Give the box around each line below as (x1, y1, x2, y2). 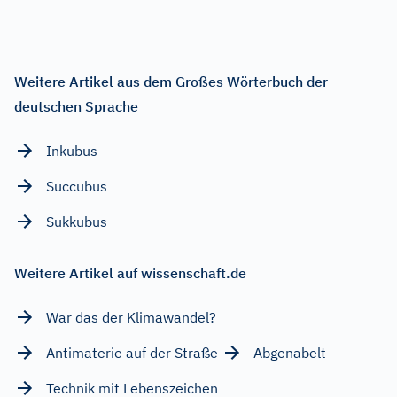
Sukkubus (46, 212, 107, 230)
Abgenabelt (253, 343, 326, 362)
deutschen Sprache (14, 97, 138, 115)
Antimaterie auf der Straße (46, 343, 218, 362)
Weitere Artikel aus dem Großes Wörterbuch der (14, 72, 328, 90)
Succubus (46, 176, 107, 195)
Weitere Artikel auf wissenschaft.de (14, 263, 246, 282)
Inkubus (46, 141, 97, 160)
